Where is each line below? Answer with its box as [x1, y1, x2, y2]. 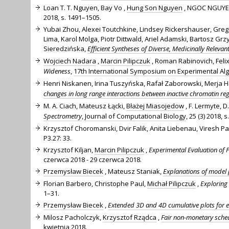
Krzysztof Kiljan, [43, 145, 95, 154]
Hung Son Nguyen [127, 3, 182, 12]
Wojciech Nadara [43, 56, 96, 65]
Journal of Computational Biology [85, 111, 186, 121]
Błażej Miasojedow [126, 101, 184, 110]
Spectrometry [43, 111, 82, 121]
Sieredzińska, [43, 43, 87, 53]
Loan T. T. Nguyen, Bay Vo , [43, 3, 127, 12]
